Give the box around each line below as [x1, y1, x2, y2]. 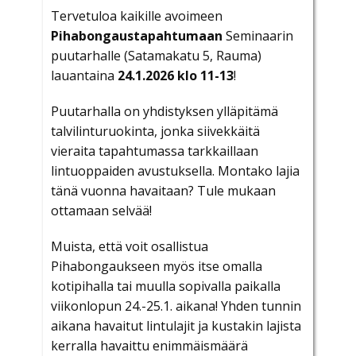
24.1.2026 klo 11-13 [118, 67, 234, 84]
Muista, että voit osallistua [51, 238, 208, 255]
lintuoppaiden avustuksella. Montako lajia [51, 162, 300, 180]
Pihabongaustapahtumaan [51, 27, 222, 44]
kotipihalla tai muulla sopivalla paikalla [51, 277, 281, 295]
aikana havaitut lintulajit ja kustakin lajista [51, 317, 301, 335]
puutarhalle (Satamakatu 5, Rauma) [51, 47, 261, 64]
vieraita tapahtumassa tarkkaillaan [51, 142, 258, 160]
